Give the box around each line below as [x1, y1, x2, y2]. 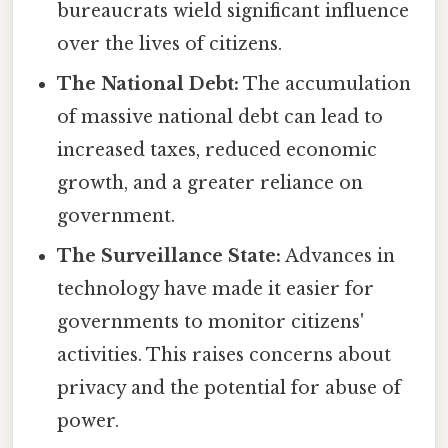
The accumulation [239, 72, 412, 95]
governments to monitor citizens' [57, 310, 365, 333]
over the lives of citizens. [57, 32, 283, 55]
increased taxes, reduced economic [57, 138, 378, 161]
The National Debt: [57, 72, 240, 95]
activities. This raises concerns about [57, 343, 392, 366]
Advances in [281, 244, 396, 267]
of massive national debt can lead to [57, 105, 384, 128]
